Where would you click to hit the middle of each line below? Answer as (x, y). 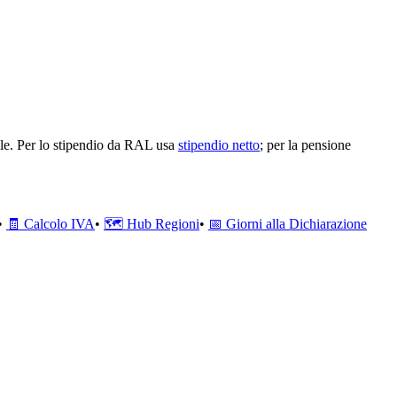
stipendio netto (219, 144)
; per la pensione (305, 144)
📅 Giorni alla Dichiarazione (288, 223)
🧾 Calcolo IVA (51, 223)
